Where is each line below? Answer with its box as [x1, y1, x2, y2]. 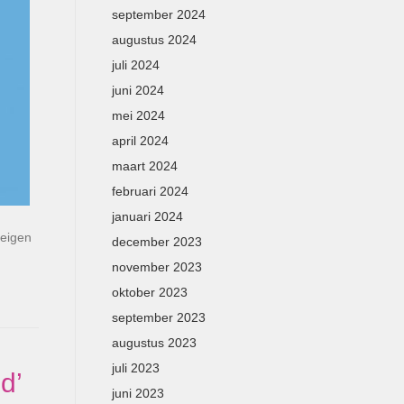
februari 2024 [111, 184, 188, 198]
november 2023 [111, 260, 202, 274]
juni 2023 [111, 386, 164, 400]
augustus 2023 [111, 335, 197, 350]
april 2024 [111, 133, 169, 148]
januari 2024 [111, 209, 183, 224]
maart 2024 [111, 159, 178, 173]
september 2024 [111, 7, 206, 22]
